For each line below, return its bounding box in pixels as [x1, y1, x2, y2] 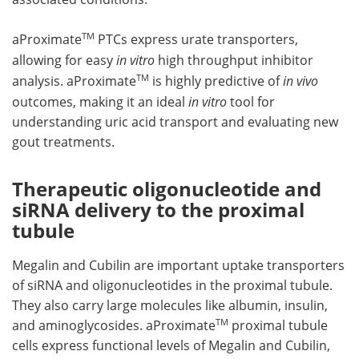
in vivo [283, 72, 318, 90]
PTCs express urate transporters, [95, 30, 298, 49]
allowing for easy [12, 51, 116, 70]
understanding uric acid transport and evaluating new [12, 113, 338, 131]
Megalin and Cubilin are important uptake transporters [12, 256, 345, 275]
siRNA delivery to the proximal [12, 196, 305, 224]
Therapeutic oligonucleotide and [12, 175, 321, 203]
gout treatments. [12, 133, 115, 151]
